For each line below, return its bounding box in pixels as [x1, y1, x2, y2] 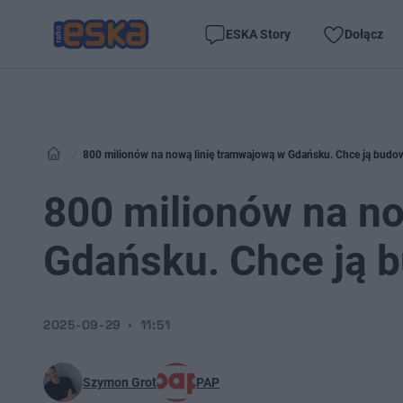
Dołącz [345, 26, 383, 41]
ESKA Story [226, 26, 291, 41]
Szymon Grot [83, 375, 157, 390]
